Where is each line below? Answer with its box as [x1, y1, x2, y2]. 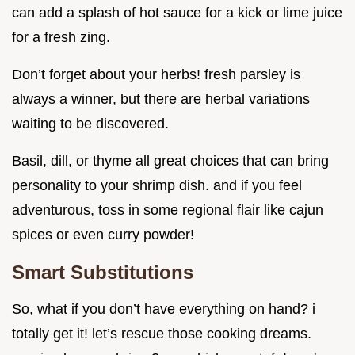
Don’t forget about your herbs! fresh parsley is [12, 66, 300, 82]
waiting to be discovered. [12, 115, 169, 132]
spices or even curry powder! [12, 226, 194, 242]
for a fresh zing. [12, 29, 110, 45]
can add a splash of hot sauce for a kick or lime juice [12, 4, 342, 21]
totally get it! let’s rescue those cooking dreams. [12, 325, 311, 342]
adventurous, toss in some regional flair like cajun [12, 201, 323, 218]
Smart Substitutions [12, 261, 193, 283]
